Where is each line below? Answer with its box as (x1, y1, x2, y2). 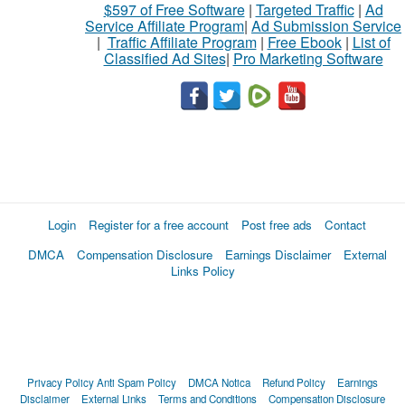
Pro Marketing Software (232, 47, 383, 69)
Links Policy (170, 261, 235, 279)
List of (352, 31, 391, 52)
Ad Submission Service (251, 14, 401, 36)
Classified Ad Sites (103, 47, 226, 69)
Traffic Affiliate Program (107, 31, 257, 52)
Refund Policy (262, 374, 325, 390)
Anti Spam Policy (97, 374, 176, 390)
